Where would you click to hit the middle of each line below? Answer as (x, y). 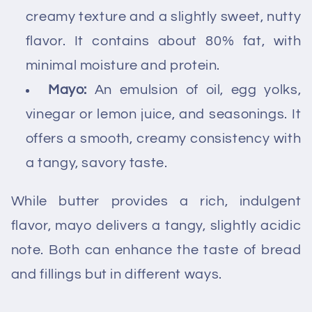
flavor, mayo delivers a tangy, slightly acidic (156, 225)
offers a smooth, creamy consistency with (163, 138)
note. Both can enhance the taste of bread (156, 250)
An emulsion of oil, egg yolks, (194, 89)
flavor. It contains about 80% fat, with (163, 41)
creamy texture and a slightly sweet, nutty (163, 16)
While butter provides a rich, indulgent (156, 201)
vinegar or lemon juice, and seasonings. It (163, 114)
